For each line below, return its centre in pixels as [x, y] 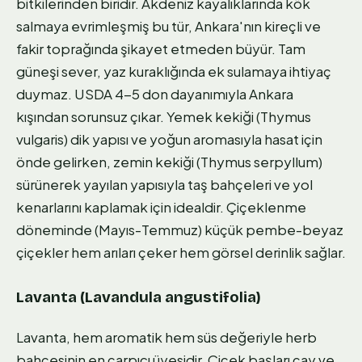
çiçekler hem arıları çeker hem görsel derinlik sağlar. [181, 252]
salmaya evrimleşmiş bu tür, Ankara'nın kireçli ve [168, 25]
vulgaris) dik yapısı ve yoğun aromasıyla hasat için [169, 139]
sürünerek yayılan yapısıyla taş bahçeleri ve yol [164, 184]
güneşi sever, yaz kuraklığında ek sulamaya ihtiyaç [174, 71]
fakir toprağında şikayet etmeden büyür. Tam [161, 48]
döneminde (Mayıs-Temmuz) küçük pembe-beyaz [180, 229]
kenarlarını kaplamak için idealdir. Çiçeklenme [161, 206]
